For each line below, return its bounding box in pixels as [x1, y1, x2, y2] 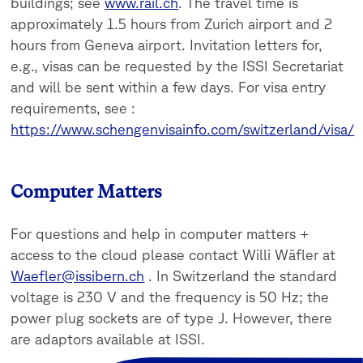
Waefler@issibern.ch [11, 267, 145, 284]
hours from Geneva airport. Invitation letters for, [11, 36, 323, 53]
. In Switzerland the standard [144, 267, 338, 284]
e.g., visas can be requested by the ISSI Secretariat [11, 58, 344, 75]
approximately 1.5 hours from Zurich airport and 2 [11, 15, 333, 32]
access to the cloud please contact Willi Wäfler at [11, 246, 336, 263]
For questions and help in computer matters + [11, 225, 310, 242]
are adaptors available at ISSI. [11, 331, 206, 348]
